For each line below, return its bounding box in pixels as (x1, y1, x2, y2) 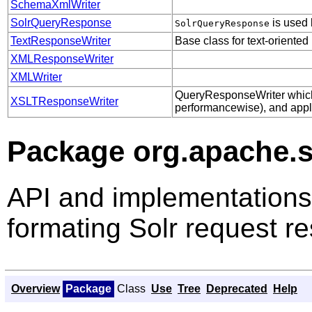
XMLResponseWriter (10, 52, 114, 65)
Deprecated (206, 282, 267, 295)
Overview (11, 282, 60, 295)
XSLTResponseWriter (10, 95, 118, 107)
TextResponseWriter (10, 34, 111, 47)
